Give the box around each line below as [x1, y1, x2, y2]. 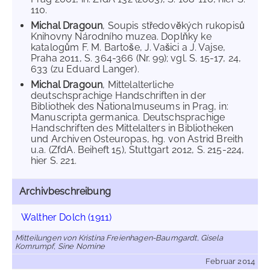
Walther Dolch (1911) [21, 212, 112, 223]
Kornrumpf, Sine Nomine [15, 242, 105, 251]
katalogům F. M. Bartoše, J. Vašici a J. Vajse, [31, 42, 226, 53]
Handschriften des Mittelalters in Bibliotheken [31, 122, 234, 134]
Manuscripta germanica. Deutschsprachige [31, 111, 225, 123]
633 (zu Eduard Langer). [31, 63, 139, 75]
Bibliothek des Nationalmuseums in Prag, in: [31, 101, 228, 112]
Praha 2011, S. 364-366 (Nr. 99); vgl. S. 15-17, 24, [31, 52, 242, 64]
